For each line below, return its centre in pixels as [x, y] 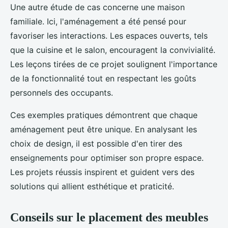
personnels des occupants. [62, 93]
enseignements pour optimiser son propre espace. [107, 158]
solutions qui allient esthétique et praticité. [92, 187]
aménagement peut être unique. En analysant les [104, 130]
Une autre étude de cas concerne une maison [97, 7]
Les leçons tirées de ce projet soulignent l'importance [114, 64]
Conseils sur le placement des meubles [109, 218]
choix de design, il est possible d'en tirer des [96, 144]
